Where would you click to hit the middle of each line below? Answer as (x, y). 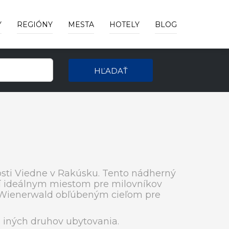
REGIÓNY (35, 25)
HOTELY (124, 25)
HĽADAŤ (111, 71)
